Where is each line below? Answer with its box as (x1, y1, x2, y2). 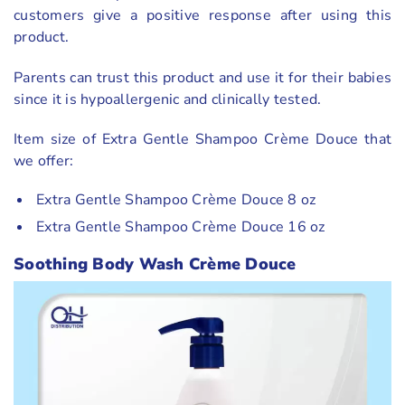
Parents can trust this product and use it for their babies (14, 67, 391, 88)
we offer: (14, 151, 74, 172)
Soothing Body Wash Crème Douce (14, 252, 297, 275)
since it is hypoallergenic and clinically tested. (14, 89, 322, 109)
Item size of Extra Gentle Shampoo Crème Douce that (14, 129, 391, 150)
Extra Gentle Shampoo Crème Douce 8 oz (32, 190, 316, 211)
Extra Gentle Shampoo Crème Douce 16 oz (32, 216, 325, 237)
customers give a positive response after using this (14, 5, 391, 25)
